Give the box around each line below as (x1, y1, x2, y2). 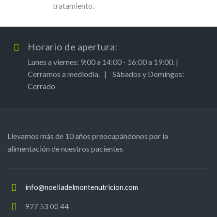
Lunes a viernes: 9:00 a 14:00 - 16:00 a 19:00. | (28, 57, 178, 66)
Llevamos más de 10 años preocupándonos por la (7, 131, 168, 140)
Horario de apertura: (28, 40, 117, 52)
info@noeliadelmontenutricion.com (25, 182, 138, 191)
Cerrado (28, 81, 55, 91)
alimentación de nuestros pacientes (7, 143, 123, 153)
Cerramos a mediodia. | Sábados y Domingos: (28, 69, 184, 78)
